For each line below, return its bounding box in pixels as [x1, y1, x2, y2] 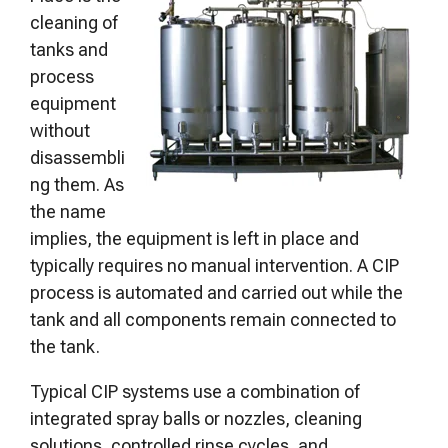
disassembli [30, 147, 125, 168]
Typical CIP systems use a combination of [30, 381, 359, 402]
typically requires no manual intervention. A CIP [30, 255, 399, 276]
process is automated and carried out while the [30, 282, 403, 303]
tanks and [30, 39, 108, 60]
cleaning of [30, 12, 117, 33]
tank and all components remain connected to [30, 309, 396, 330]
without [30, 120, 90, 141]
